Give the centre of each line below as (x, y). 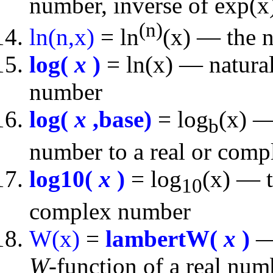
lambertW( (165, 239)
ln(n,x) (62, 37)
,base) (119, 119)
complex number (110, 211)
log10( (64, 179)
